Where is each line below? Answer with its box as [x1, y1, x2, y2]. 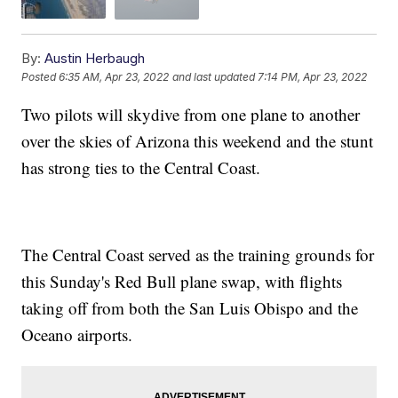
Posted [21, 70, 60, 84]
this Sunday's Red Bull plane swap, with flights [21, 269, 343, 292]
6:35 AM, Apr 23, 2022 [59, 70, 170, 84]
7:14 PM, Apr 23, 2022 [258, 70, 368, 84]
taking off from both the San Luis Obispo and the [21, 296, 359, 319]
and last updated [172, 70, 256, 84]
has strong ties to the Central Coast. [21, 155, 261, 179]
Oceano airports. [21, 322, 133, 346]
